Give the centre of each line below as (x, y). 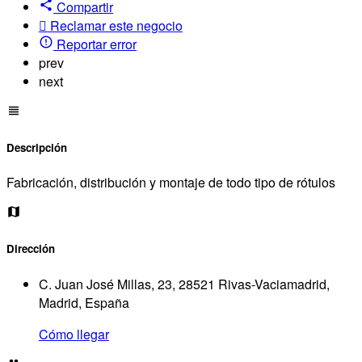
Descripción (37, 148)
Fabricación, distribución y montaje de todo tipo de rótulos (171, 183)
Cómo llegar (74, 334)
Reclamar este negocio (116, 25)
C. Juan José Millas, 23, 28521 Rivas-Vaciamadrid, (184, 284)
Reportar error (97, 44)
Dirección (31, 249)
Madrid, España (84, 302)
